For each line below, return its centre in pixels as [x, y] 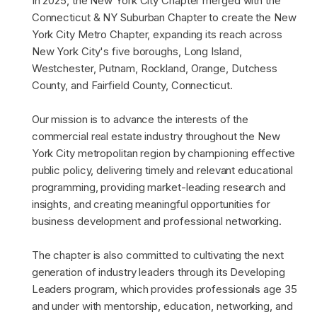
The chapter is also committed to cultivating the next [157, 255]
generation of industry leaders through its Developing [158, 272]
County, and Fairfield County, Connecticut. [132, 85]
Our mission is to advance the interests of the [140, 119]
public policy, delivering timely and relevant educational [162, 170]
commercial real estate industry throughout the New [156, 136]
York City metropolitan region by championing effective [163, 153]
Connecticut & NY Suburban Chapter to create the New [164, 17]
